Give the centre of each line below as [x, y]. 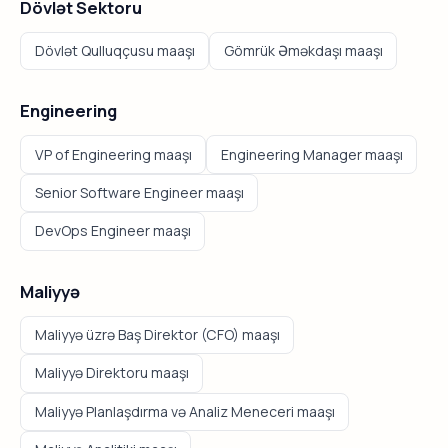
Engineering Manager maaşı [311, 154]
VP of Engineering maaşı [113, 154]
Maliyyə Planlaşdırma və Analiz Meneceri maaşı [184, 411]
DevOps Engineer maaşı [112, 231]
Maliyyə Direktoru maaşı [111, 373]
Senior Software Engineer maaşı [139, 193]
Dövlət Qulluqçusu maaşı [114, 51]
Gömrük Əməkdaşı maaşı [303, 51]
